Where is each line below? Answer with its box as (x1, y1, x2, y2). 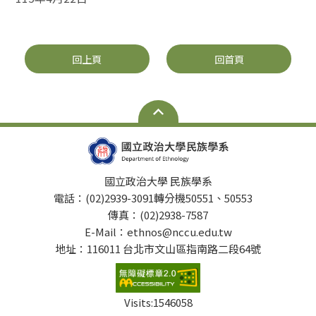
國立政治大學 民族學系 (104, 173, 212, 188)
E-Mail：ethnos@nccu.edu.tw (84, 224, 232, 239)
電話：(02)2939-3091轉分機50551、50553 (53, 190, 263, 205)
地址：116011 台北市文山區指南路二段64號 (55, 241, 261, 256)
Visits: (123, 295, 153, 310)
